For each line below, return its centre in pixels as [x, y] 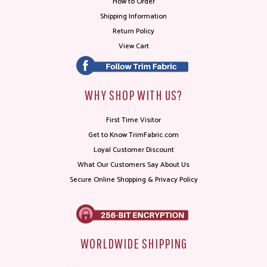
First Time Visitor [133, 120]
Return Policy [133, 32]
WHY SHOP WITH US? [133, 95]
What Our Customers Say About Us [133, 165]
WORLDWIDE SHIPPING [133, 243]
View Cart [133, 46]
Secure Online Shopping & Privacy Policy [133, 180]
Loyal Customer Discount [133, 150]
